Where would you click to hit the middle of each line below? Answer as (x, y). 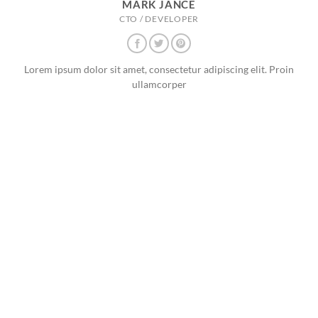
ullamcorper (159, 84)
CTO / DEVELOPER (159, 18)
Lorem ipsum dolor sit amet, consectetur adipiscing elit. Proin (159, 69)
